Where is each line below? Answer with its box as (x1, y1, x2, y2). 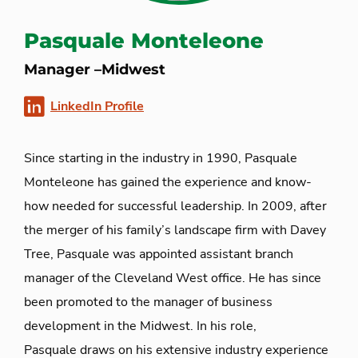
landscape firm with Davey (171, 221, 326, 239)
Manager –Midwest (24, 61, 165, 78)
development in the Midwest (24, 317, 190, 335)
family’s (126, 221, 171, 239)
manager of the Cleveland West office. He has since (24, 269, 321, 287)
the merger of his (24, 221, 126, 239)
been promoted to (24, 293, 131, 311)
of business (204, 293, 272, 311)
